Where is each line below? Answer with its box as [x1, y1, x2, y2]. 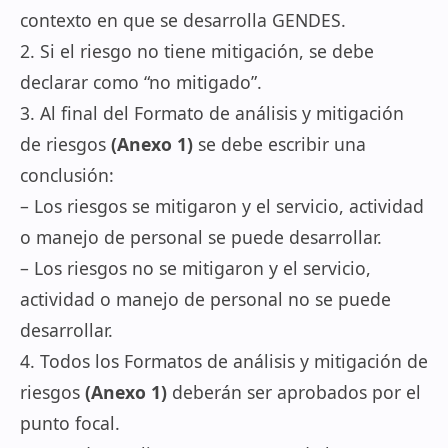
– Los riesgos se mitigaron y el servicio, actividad [20, 194, 424, 218]
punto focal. [20, 411, 120, 435]
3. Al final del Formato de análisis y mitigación [20, 101, 404, 125]
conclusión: [20, 163, 114, 187]
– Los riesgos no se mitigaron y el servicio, [20, 256, 371, 280]
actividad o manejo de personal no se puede [20, 287, 391, 311]
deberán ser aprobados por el [167, 380, 421, 404]
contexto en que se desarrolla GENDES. [20, 8, 346, 32]
